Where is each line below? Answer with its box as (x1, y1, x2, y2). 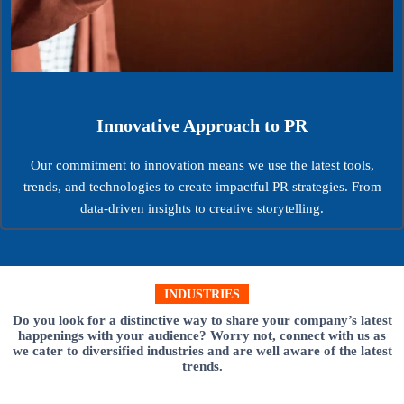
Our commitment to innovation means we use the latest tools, (30, 157, 374, 172)
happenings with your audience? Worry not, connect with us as (18, 327, 386, 343)
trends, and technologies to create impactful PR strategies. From (23, 179, 381, 194)
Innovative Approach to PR (96, 115, 308, 135)
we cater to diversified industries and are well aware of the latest (12, 343, 392, 358)
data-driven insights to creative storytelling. (80, 200, 324, 216)
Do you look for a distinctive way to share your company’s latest (12, 312, 392, 327)
